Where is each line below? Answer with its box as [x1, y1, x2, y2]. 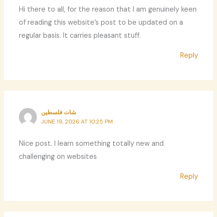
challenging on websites [19, 152, 97, 161]
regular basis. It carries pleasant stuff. [19, 31, 141, 40]
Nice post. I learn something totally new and [19, 139, 164, 148]
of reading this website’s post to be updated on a [19, 17, 184, 27]
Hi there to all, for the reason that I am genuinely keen [19, 4, 197, 14]
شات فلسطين [41, 108, 77, 117]
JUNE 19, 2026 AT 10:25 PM [41, 118, 113, 126]
